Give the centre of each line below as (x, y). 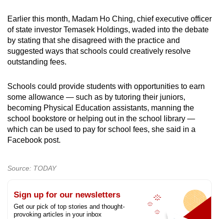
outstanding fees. (37, 62)
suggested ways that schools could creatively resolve (99, 51)
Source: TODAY (32, 168)
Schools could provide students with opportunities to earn (106, 86)
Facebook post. (34, 140)
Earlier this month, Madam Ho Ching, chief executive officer (109, 19)
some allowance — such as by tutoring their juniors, (96, 97)
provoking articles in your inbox (58, 214)
